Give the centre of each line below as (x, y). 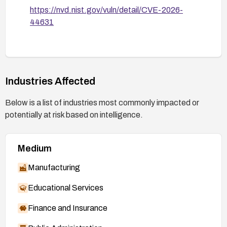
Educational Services (66, 187)
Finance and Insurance (68, 208)
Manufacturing (54, 167)
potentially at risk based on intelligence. (74, 115)
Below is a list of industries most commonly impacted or (102, 102)
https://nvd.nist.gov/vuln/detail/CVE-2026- (106, 10)
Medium (35, 148)
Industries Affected (50, 81)
